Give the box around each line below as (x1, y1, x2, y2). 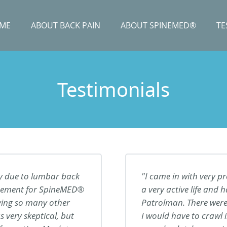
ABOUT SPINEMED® (121, 20, 196, 31)
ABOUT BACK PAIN (31, 20, 100, 31)
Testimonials (57, 76, 170, 102)
